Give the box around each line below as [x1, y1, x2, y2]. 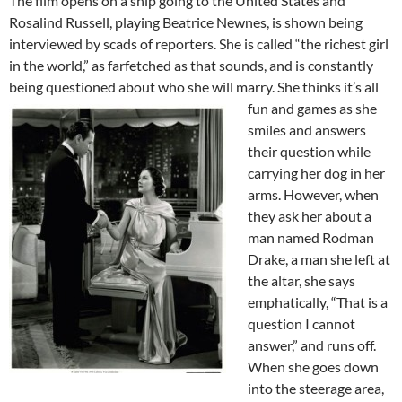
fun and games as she [248, 99, 377, 117]
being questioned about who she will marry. [9, 77, 277, 95]
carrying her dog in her [248, 163, 385, 181]
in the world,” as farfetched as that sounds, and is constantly [9, 56, 373, 74]
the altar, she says [248, 271, 355, 289]
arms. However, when [248, 185, 379, 203]
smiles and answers [248, 120, 366, 138]
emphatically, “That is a [248, 293, 388, 310]
